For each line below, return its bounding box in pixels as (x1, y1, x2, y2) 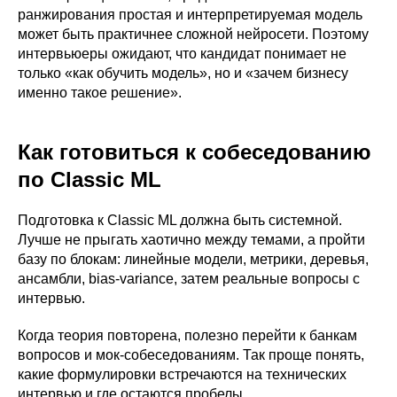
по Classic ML (18, 167, 161, 191)
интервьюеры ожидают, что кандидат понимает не (18, 45, 346, 61)
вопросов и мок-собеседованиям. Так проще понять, (18, 346, 364, 362)
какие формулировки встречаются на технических (18, 366, 346, 382)
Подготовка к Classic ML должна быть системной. (18, 212, 342, 228)
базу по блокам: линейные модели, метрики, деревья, (18, 251, 369, 267)
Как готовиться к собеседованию (18, 139, 371, 164)
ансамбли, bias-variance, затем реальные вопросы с (18, 270, 360, 286)
